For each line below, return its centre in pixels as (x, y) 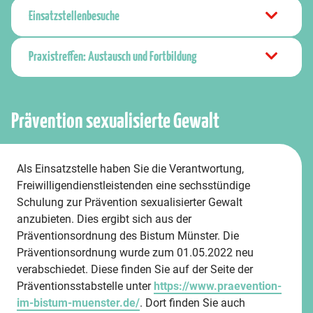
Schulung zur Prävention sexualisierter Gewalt (130, 202)
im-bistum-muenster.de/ (78, 303)
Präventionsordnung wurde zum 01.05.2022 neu (135, 253)
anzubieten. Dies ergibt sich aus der (104, 219)
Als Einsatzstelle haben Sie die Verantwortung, (130, 169)
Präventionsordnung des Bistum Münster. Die (128, 236)
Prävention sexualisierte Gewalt (115, 122)
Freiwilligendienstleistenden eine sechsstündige (133, 185)
